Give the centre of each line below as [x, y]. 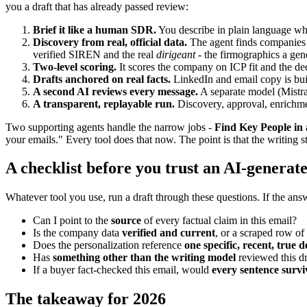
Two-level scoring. [75, 66]
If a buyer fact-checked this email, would [122, 270]
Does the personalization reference [109, 245]
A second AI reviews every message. [115, 91]
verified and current [169, 233]
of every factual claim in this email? [219, 221]
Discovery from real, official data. [110, 42]
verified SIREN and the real [95, 54]
